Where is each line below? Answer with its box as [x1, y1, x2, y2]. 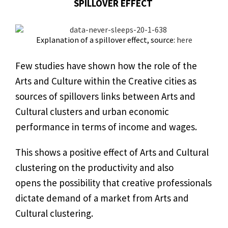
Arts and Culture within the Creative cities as [15, 75, 196, 88]
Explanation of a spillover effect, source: [36, 34, 175, 45]
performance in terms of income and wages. [15, 121, 197, 133]
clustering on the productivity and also [15, 161, 174, 174]
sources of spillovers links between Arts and [15, 90, 195, 103]
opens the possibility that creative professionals [15, 177, 212, 189]
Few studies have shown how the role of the [15, 60, 197, 72]
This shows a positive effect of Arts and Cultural [15, 146, 209, 159]
